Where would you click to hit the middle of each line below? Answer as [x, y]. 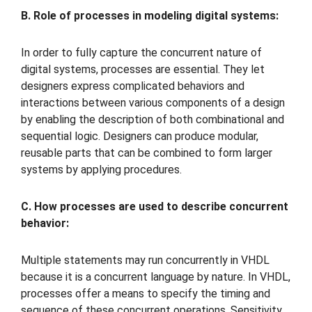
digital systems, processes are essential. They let [143, 70]
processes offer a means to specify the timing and [146, 293]
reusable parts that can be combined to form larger [147, 153]
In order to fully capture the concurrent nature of [141, 53]
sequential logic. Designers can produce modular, [140, 136]
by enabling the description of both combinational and [153, 120]
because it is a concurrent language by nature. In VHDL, [156, 276]
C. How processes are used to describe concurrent [155, 206]
